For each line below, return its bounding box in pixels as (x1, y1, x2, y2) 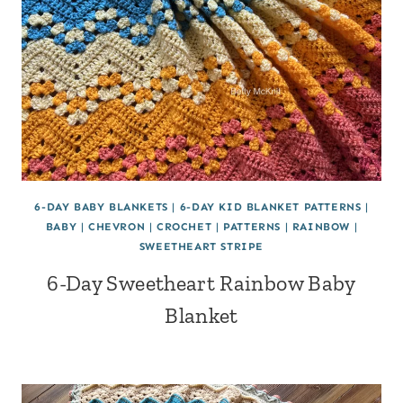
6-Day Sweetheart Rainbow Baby (47, 269, 356, 296)
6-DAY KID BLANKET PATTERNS (179, 200, 362, 213)
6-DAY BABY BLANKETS (34, 200, 168, 213)
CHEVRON (88, 219, 146, 233)
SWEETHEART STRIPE (139, 239, 264, 253)
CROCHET (157, 219, 212, 233)
